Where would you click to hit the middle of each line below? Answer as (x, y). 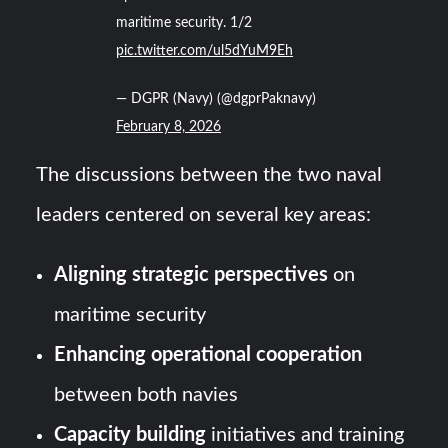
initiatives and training (305, 435)
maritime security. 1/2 (184, 23)
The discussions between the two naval (209, 175)
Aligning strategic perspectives (191, 275)
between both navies (146, 395)
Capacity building (130, 435)
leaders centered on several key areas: (204, 215)
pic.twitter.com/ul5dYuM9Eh (205, 51)
